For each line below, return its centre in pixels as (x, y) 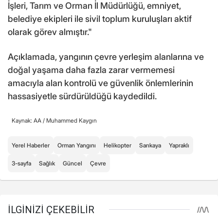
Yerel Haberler (31, 145)
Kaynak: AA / (29, 121)
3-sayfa (21, 163)
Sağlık (47, 163)
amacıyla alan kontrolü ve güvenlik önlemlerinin (100, 83)
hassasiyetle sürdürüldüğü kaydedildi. (82, 96)
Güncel (73, 163)
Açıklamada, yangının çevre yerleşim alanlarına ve (106, 57)
